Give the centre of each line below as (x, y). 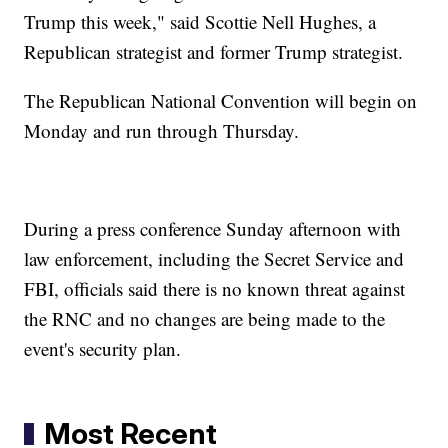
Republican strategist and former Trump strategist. (214, 51)
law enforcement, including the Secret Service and (214, 258)
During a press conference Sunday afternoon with (213, 228)
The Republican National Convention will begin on (221, 100)
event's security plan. (103, 348)
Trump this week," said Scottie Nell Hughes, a (200, 21)
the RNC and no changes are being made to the (205, 318)
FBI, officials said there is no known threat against (215, 288)
